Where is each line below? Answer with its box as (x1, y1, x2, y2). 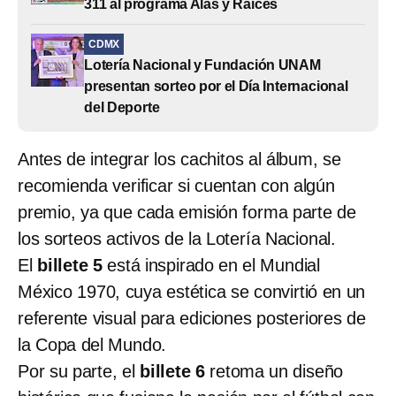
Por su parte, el (18, 361, 140, 381)
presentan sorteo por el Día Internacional (84, 78, 348, 94)
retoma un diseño (204, 361, 344, 381)
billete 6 (140, 361, 205, 381)
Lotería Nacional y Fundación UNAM (84, 57, 321, 72)
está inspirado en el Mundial (102, 255, 321, 275)
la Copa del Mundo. (18, 334, 167, 354)
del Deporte (84, 99, 160, 115)
